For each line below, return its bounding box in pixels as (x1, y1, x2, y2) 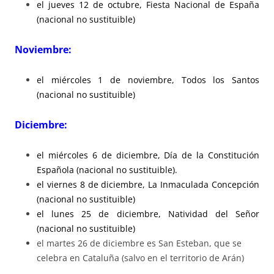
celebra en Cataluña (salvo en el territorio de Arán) (37, 251, 244, 264)
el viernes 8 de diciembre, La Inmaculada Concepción (37, 178, 259, 190)
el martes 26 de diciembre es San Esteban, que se (37, 237, 242, 249)
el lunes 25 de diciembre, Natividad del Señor (37, 207, 259, 220)
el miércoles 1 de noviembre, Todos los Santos (37, 73, 259, 86)
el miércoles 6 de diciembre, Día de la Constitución (37, 149, 259, 161)
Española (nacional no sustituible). (37, 163, 177, 176)
